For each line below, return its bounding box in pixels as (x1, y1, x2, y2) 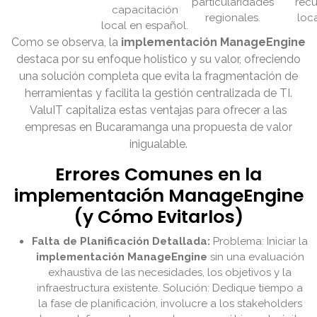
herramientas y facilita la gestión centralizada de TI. (25, 86, 292, 100)
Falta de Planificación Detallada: (32, 235, 210, 248)
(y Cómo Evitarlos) (74, 204, 243, 230)
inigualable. (129, 137, 188, 151)
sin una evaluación (207, 250, 304, 264)
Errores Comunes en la (55, 162, 262, 188)
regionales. (205, 11, 260, 25)
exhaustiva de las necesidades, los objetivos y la (48, 266, 292, 279)
